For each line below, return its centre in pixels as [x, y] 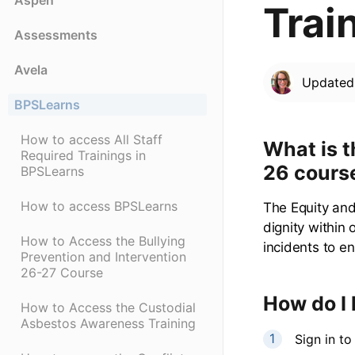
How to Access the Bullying [103, 241]
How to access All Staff [92, 140]
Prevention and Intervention [103, 257]
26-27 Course [62, 273]
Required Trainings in [83, 156]
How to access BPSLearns [99, 206]
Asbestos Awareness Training [108, 324]
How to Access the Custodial [108, 308]
